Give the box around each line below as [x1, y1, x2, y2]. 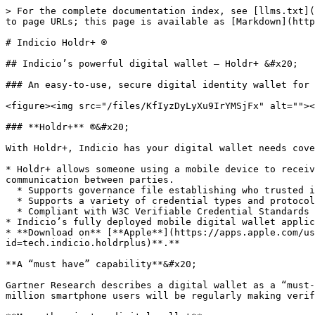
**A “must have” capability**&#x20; [6, 259, 197, 269]
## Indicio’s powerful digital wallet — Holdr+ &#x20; [6, 58, 298, 69]
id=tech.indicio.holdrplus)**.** [6, 238, 180, 248]
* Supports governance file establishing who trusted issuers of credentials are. [6, 185, 17, 195]
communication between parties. [6, 174, 174, 185]
